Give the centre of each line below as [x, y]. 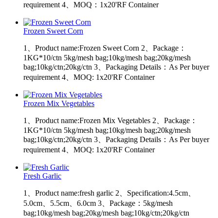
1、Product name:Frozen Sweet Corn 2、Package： [105, 48]
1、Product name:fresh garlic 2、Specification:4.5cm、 [109, 193]
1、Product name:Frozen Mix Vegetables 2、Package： [110, 120]
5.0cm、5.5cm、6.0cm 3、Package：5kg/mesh [98, 203]
